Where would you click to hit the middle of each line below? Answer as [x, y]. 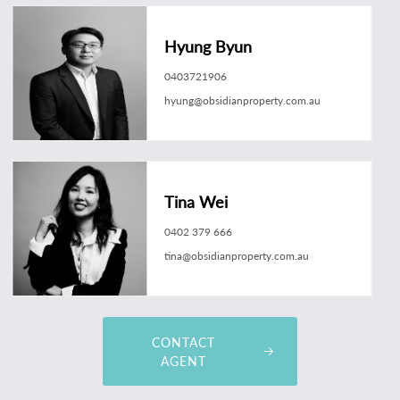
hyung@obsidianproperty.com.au [243, 100]
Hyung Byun [208, 46]
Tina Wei [196, 202]
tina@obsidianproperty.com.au [237, 256]
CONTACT [183, 342]
